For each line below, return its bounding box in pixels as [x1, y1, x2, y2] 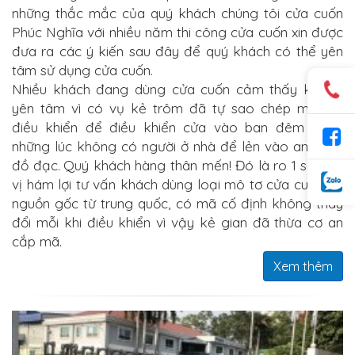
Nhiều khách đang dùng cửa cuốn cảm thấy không [12, 80, 343, 97]
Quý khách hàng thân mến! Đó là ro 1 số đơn [63, 156, 344, 174]
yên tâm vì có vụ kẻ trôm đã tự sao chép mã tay [12, 99, 343, 116]
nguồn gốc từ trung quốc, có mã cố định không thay [12, 194, 343, 212]
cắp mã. [12, 232, 62, 250]
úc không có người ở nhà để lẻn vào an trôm [58, 137, 343, 155]
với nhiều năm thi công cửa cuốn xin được [83, 23, 344, 40]
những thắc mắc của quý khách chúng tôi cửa [12, 4, 314, 21]
